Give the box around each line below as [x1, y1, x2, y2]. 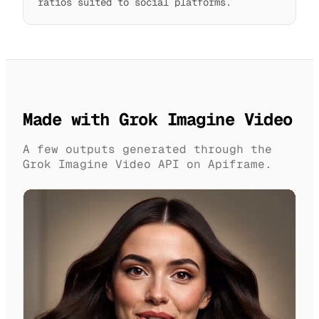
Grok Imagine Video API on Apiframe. [23, 157, 272, 172]
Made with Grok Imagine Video [23, 108, 293, 131]
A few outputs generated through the [23, 142, 272, 157]
